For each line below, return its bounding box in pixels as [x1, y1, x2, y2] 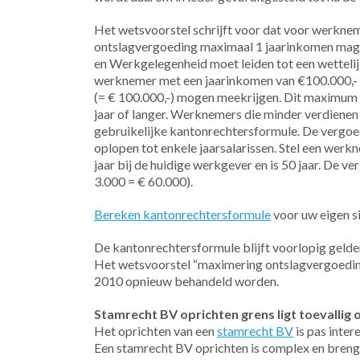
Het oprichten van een [94, 323, 217, 338]
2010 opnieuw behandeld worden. [94, 273, 279, 288]
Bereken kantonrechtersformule [94, 207, 271, 222]
